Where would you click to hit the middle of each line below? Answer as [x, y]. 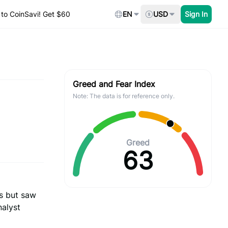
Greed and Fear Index [114, 84]
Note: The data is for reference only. [124, 96]
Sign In [196, 14]
